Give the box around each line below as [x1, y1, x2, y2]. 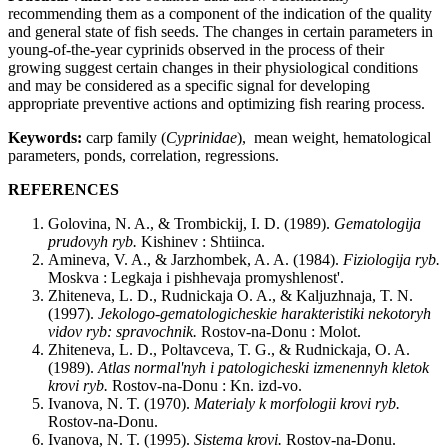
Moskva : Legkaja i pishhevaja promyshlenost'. [48, 269, 344, 287]
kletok [392, 359, 429, 377]
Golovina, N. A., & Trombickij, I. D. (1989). [48, 215, 334, 233]
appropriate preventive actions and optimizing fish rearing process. [8, 95, 425, 113]
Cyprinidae [166, 129, 237, 147]
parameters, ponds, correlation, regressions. [8, 147, 279, 165]
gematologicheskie [160, 305, 277, 323]
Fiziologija [343, 251, 411, 269]
